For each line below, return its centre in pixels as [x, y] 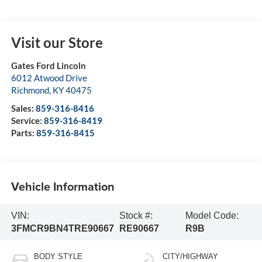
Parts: [23, 133]
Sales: [23, 108]
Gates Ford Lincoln [48, 66]
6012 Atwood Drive [49, 78]
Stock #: [136, 215]
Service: [27, 121]
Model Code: [212, 215]
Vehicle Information [63, 186]
